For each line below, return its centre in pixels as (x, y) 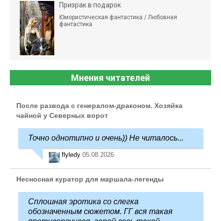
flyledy (72, 154)
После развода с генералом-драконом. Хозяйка (99, 105)
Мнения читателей (110, 77)
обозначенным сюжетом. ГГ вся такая (100, 211)
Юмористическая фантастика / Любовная (118, 17)
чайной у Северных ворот (62, 115)
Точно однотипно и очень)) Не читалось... (106, 138)
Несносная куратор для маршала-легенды (90, 179)
